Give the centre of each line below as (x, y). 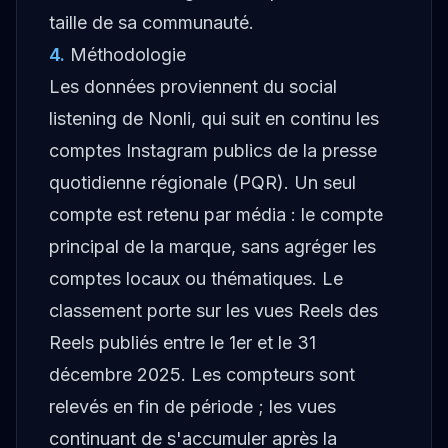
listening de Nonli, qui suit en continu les (214, 118)
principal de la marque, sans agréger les (212, 246)
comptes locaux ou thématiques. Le (196, 278)
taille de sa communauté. (151, 22)
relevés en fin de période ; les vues (192, 406)
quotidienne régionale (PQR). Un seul (202, 182)
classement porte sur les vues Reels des (213, 310)
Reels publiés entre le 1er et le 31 (182, 342)
